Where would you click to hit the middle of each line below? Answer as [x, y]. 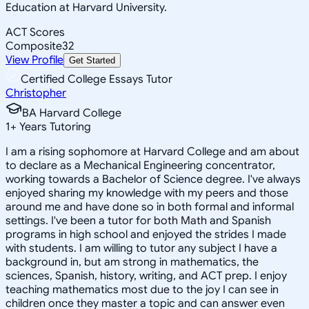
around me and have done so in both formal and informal [150, 207]
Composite [34, 46]
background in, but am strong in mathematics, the [132, 262]
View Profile [34, 60]
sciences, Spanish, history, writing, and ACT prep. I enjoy [146, 276]
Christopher [36, 93]
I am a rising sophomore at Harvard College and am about [152, 151]
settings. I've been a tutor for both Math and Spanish [138, 220]
